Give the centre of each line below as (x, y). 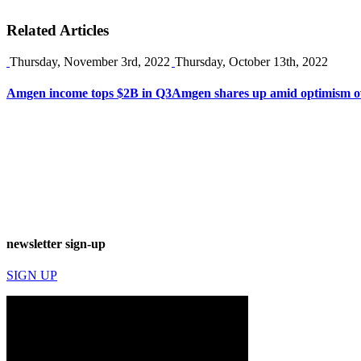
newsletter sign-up (56, 243)
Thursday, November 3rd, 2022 (90, 62)
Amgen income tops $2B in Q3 (89, 93)
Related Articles (58, 31)
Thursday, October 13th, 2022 (251, 62)
